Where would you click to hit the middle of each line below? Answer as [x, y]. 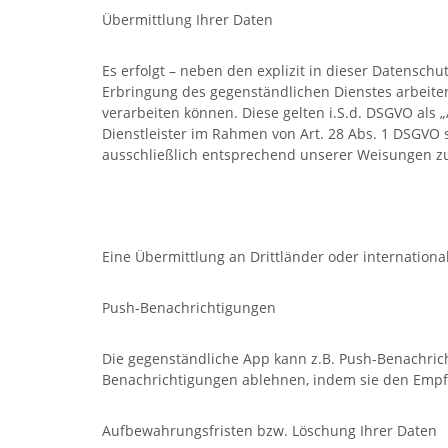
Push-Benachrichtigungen [189, 307]
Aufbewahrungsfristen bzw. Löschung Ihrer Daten [269, 430]
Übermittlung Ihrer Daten [187, 19]
